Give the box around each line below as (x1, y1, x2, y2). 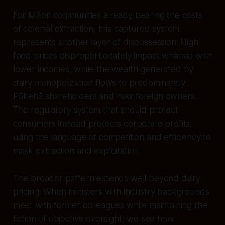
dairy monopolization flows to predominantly (13, 77, 185, 88)
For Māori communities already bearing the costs (13, 10, 202, 20)
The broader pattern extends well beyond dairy (13, 173, 201, 183)
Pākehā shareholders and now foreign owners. (13, 91, 197, 101)
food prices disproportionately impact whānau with (13, 50, 212, 61)
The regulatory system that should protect (13, 104, 178, 115)
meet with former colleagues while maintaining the (13, 200, 207, 210)
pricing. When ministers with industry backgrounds (13, 186, 209, 197)
